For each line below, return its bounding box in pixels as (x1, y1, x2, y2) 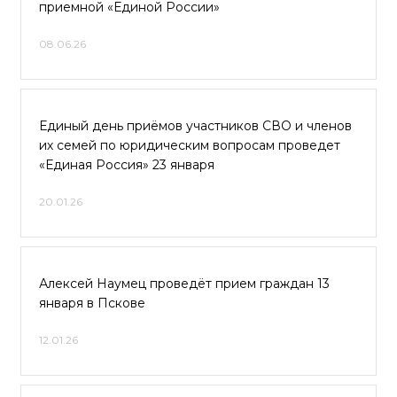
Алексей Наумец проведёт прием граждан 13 (39, 276, 330, 292)
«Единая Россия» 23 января (39, 157, 214, 173)
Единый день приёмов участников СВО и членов (39, 118, 352, 134)
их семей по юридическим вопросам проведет (39, 137, 340, 153)
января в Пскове (39, 295, 145, 311)
